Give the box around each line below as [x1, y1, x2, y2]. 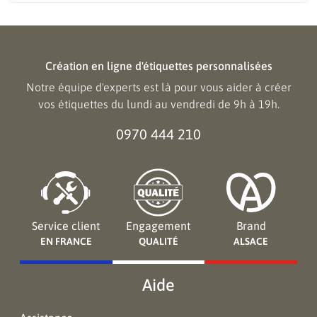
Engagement [126, 219, 191, 232]
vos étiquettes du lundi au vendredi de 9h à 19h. [38, 98, 279, 110]
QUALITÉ [138, 236, 178, 247]
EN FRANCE [40, 236, 92, 247]
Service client [32, 219, 100, 232]
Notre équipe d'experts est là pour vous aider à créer [25, 81, 292, 93]
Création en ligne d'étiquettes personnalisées [45, 59, 272, 72]
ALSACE [234, 236, 269, 247]
